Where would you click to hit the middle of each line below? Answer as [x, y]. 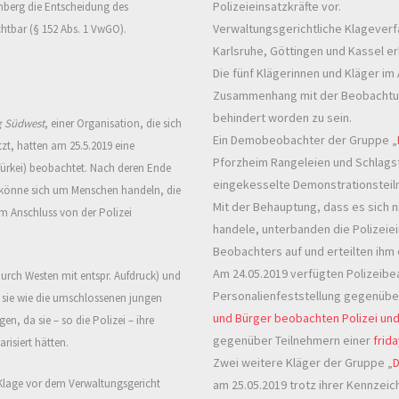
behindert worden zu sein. [282, 118]
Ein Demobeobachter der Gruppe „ [305, 140]
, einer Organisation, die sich [113, 124]
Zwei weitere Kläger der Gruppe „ [303, 363]
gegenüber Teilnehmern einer [293, 341]
